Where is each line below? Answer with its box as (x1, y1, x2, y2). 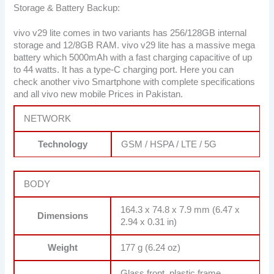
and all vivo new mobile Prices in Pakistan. (13, 89, 183, 100)
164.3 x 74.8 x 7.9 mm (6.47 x (120, 204, 240, 215)
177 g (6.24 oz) (120, 242, 181, 253)
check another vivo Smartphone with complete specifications (13, 77, 256, 87)
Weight (47, 242, 78, 253)
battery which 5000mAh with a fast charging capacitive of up (13, 53, 253, 63)
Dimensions (37, 210, 88, 221)
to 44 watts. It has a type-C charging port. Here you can (13, 65, 234, 75)
